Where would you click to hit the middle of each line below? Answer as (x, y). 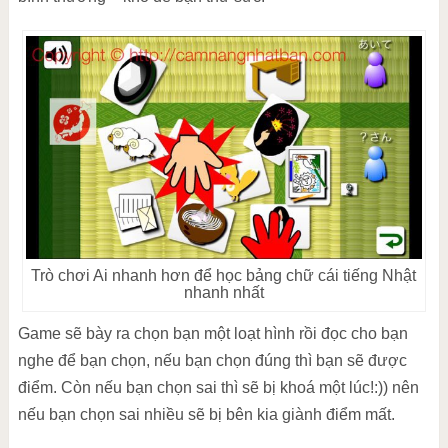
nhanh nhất (223, 293)
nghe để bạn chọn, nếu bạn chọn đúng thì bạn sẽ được (212, 361)
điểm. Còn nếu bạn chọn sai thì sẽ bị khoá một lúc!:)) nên (218, 388)
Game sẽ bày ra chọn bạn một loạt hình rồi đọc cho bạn (212, 334)
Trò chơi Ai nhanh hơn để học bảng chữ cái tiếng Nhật (224, 276)
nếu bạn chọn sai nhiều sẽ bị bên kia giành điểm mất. (206, 415)
